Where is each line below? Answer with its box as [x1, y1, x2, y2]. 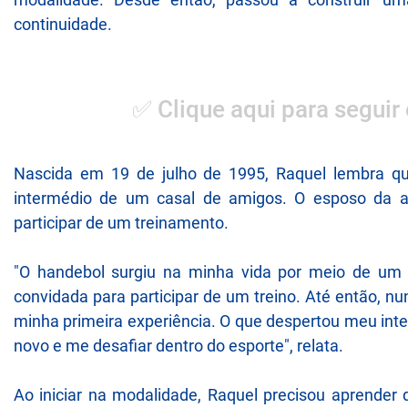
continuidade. [14, 15, 112, 35]
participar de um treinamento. [14, 212, 229, 232]
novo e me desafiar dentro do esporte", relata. [14, 335, 343, 355]
